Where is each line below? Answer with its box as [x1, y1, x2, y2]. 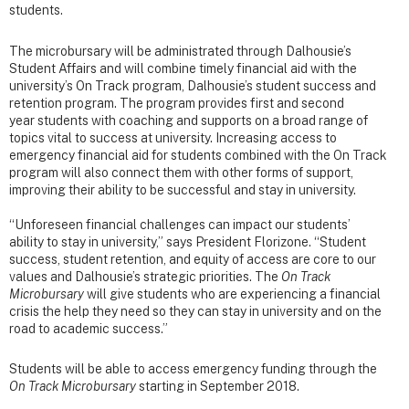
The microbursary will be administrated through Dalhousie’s [9, 43, 351, 58]
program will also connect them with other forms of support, [9, 164, 353, 180]
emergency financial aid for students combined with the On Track [9, 147, 387, 163]
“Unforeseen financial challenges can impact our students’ [9, 216, 351, 232]
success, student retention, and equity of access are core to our [9, 251, 376, 267]
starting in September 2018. [139, 378, 299, 393]
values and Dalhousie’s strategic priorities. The [9, 268, 281, 284]
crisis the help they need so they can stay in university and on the [9, 303, 382, 319]
